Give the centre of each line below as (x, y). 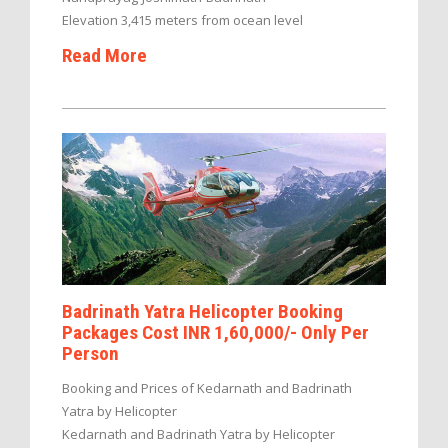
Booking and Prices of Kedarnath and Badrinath (207, 388)
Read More (104, 56)
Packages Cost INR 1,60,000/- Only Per (215, 333)
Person (90, 354)
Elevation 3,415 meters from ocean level (182, 20)
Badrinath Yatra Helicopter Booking (202, 312)
